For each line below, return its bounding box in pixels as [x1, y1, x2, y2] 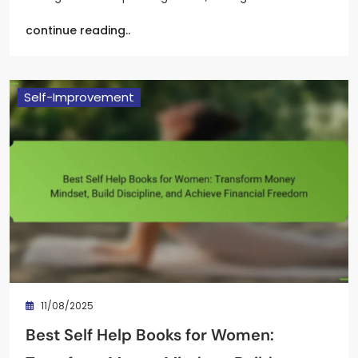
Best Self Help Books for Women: [26, 324, 274, 346]
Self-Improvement [24, 88, 134, 105]
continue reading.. [26, 22, 130, 38]
